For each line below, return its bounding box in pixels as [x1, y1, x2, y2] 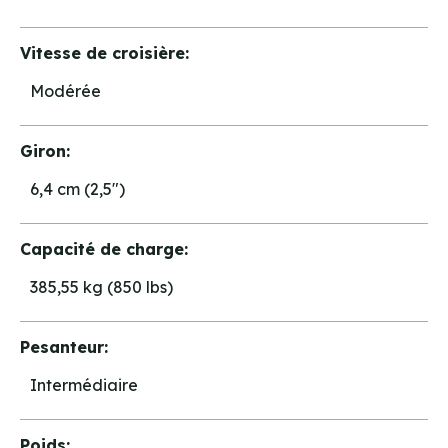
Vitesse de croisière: [20, 42, 189, 63]
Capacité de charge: [20, 238, 188, 259]
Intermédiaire [30, 375, 138, 395]
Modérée [30, 81, 101, 101]
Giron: [20, 140, 70, 161]
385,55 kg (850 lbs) [30, 277, 173, 297]
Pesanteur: [20, 336, 108, 357]
